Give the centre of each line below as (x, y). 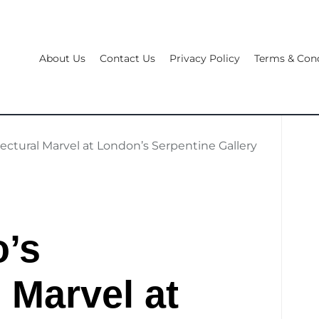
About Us (63, 58)
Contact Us (128, 58)
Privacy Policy (205, 58)
